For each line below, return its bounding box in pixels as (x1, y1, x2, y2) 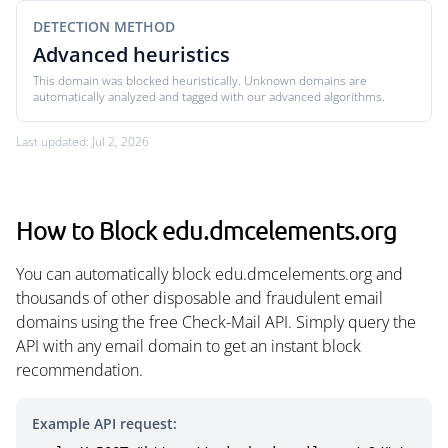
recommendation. (16, 359, 143, 381)
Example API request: (32, 414, 177, 433)
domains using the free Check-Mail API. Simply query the (16, 311, 416, 333)
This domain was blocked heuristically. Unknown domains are (33, 72, 367, 89)
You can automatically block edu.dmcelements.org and (16, 263, 403, 285)
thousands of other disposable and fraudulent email (16, 287, 383, 309)
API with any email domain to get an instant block (16, 335, 361, 357)
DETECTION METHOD (33, 17, 175, 36)
